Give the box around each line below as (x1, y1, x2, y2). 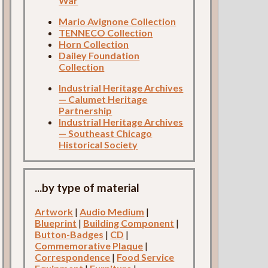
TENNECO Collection (59, 27, 153, 39)
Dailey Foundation (59, 50, 140, 62)
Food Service (117, 251, 175, 263)
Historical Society (59, 139, 138, 151)
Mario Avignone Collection (59, 16, 176, 28)
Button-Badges (35, 229, 104, 240)
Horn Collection (59, 38, 129, 50)
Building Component (83, 217, 175, 229)
